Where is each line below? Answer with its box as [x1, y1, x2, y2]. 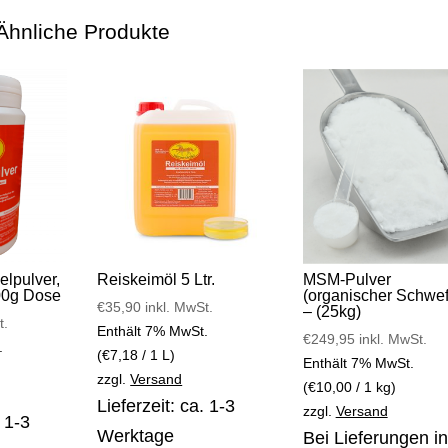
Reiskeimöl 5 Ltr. [97, 271, 216, 289]
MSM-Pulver [302, 271, 391, 289]
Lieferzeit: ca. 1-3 [97, 396, 236, 417]
